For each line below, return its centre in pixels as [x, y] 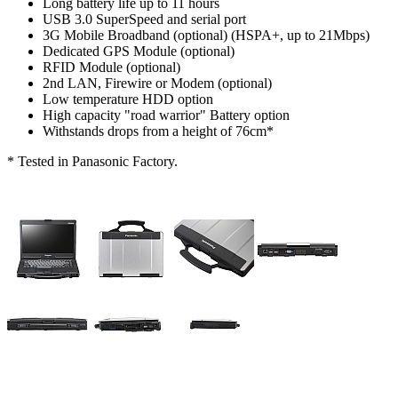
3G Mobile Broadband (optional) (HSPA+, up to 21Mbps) [206, 36]
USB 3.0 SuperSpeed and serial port [144, 20]
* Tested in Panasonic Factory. [92, 162]
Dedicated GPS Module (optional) [139, 52]
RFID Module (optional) [111, 68]
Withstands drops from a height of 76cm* [158, 131]
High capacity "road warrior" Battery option [166, 115]
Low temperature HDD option [128, 99]
